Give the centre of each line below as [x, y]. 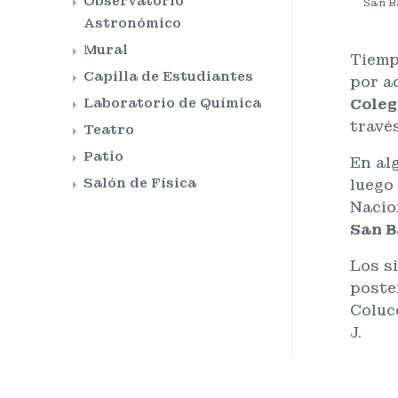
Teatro [109, 130]
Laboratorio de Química [172, 103]
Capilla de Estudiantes [168, 76]
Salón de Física [140, 183]
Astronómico [132, 23]
